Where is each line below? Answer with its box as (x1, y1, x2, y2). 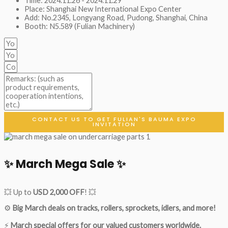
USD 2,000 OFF (33, 187, 84, 196)
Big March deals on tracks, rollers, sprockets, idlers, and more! (12, 204, 216, 213)
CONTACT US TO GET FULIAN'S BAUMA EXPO (32, 116, 196, 124)
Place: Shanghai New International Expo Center (24, 4, 182, 13)
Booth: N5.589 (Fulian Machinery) (24, 21, 135, 31)
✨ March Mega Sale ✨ (4, 156, 126, 173)
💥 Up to (4, 187, 33, 196)
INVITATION (92, 121, 136, 129)
